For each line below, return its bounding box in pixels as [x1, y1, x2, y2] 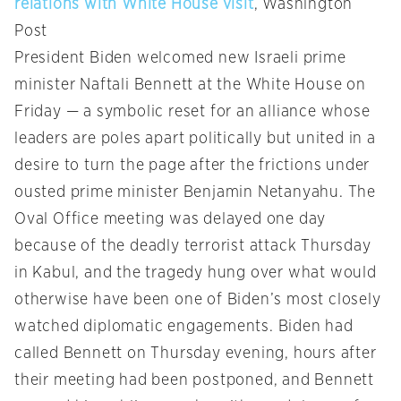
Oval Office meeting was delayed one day [14, 211, 327, 228]
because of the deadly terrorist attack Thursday [14, 238, 371, 255]
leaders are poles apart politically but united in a [14, 131, 376, 148]
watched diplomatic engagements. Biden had [14, 319, 354, 336]
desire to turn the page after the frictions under [14, 158, 371, 175]
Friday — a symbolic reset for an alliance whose [14, 104, 371, 121]
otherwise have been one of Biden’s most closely [14, 292, 381, 309]
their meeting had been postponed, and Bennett [14, 372, 374, 389]
